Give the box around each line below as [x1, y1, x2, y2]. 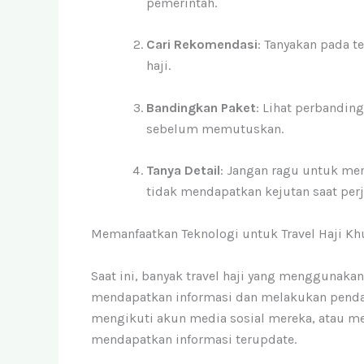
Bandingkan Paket [146, 99, 256, 115]
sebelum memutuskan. [146, 120, 284, 136]
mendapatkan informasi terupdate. [91, 331, 297, 347]
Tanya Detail [146, 162, 220, 179]
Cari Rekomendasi [146, 37, 258, 53]
